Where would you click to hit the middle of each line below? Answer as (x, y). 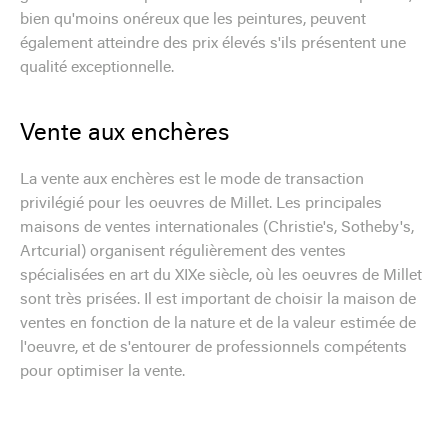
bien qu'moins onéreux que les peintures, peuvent (193, 19)
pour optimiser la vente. (102, 371)
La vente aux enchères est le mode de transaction (192, 179)
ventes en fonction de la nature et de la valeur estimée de (218, 323)
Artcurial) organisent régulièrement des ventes (183, 251)
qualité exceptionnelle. (97, 67)
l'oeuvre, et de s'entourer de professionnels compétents (213, 347)
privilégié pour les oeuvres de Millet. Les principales (201, 203)
